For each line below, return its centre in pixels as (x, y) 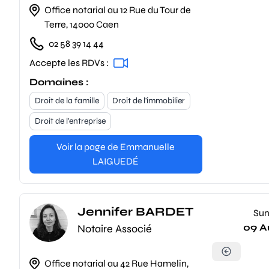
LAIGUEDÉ (116, 161)
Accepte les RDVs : (69, 63)
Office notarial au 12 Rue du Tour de (118, 10)
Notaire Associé (115, 229)
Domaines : (59, 82)
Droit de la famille (67, 101)
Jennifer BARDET (135, 212)
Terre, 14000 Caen (82, 24)
